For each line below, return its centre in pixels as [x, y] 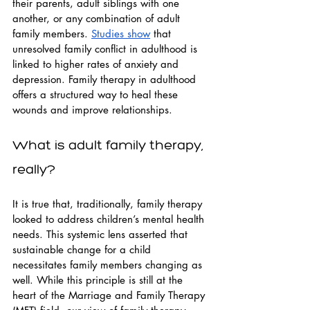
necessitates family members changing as [109, 265]
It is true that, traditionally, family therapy [109, 204]
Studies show [121, 34]
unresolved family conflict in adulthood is [107, 49]
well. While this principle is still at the [99, 280]
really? [34, 169]
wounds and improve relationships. [92, 110]
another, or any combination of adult [98, 18]
